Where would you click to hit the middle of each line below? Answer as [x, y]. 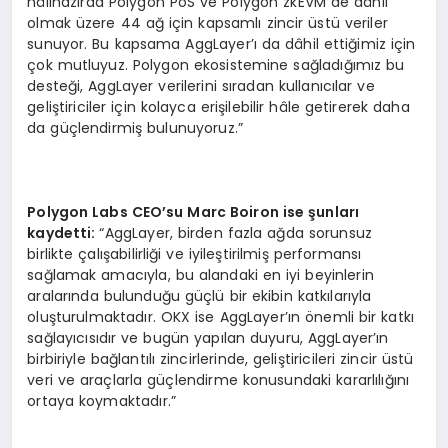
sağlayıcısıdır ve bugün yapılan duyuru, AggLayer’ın [208, 337]
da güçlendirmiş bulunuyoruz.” [135, 127]
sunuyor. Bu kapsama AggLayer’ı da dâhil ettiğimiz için [221, 43]
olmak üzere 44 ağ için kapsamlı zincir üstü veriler [207, 22]
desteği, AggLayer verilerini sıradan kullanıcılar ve [201, 85]
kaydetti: [63, 232]
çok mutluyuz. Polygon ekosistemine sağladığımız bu [216, 64]
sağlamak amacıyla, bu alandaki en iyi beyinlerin [200, 274]
